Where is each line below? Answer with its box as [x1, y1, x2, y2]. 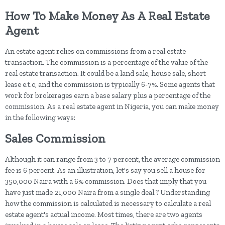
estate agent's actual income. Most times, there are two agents [5, 209, 202, 219]
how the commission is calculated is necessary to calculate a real [5, 198, 211, 208]
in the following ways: [5, 113, 75, 122]
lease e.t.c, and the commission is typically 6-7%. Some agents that [5, 79, 215, 89]
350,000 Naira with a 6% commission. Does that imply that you [5, 176, 206, 186]
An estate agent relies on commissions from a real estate [5, 46, 186, 56]
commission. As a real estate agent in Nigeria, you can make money [5, 101, 219, 111]
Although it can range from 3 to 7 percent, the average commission [5, 154, 220, 164]
